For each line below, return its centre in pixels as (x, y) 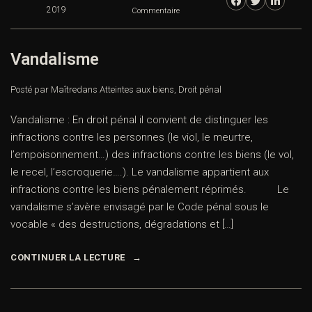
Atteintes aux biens (137, 90)
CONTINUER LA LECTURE (68, 258)
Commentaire (156, 11)
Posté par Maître (44, 90)
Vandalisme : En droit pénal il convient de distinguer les (139, 120)
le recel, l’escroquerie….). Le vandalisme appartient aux (140, 172)
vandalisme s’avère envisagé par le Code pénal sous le (140, 207)
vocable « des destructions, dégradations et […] (122, 225)
